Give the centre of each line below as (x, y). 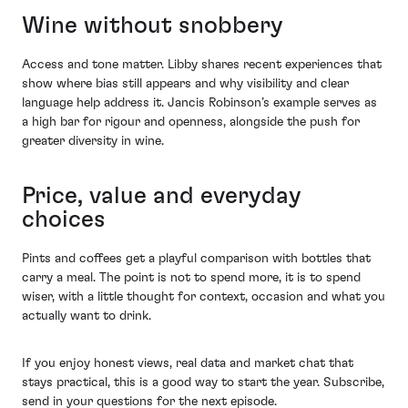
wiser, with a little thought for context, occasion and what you (204, 296)
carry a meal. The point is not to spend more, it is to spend (191, 277)
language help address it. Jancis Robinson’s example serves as (199, 102)
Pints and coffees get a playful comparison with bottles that (196, 258)
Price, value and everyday (162, 196)
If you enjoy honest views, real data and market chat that (188, 363)
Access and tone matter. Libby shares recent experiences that (202, 64)
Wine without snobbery (153, 25)
